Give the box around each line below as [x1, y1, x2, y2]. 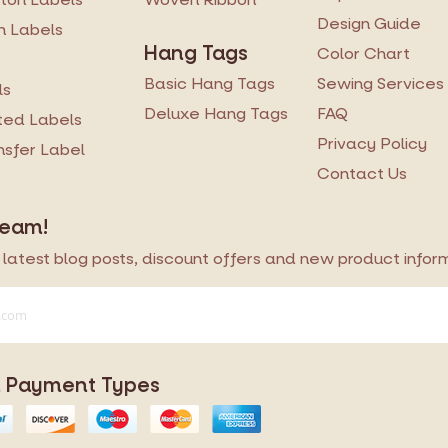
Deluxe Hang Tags [144, 103, 288, 125]
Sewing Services [317, 73, 444, 95]
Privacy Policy [317, 133, 427, 155]
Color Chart [317, 43, 410, 65]
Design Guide [317, 13, 421, 35]
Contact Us [317, 163, 407, 185]
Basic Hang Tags [144, 73, 275, 95]
